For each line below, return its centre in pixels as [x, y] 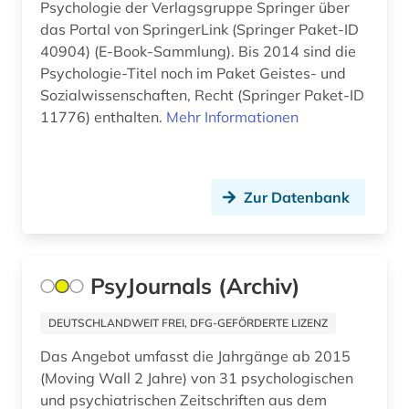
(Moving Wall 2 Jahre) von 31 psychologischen [197, 378]
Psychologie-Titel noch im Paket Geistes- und [194, 73]
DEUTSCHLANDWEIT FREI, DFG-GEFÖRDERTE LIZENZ [188, 323]
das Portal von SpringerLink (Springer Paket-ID [199, 30]
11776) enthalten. [103, 117]
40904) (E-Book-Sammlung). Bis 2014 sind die [139, 52]
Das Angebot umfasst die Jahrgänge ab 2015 [195, 357]
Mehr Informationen [232, 117]
